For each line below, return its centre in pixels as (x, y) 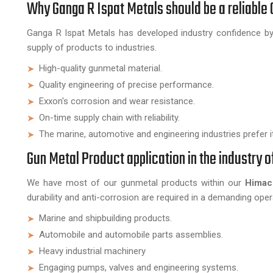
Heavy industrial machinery (92, 251)
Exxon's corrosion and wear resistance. (117, 101)
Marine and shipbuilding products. (105, 218)
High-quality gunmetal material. (101, 68)
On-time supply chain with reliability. (109, 118)
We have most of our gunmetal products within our (134, 183)
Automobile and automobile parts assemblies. (131, 235)
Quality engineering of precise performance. (126, 85)
